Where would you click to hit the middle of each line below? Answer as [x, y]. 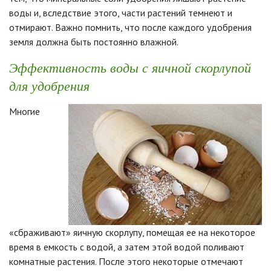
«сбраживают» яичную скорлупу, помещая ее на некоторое [132, 232]
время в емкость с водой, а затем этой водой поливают [127, 247]
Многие [24, 111]
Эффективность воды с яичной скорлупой [130, 67]
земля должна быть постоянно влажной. [94, 41]
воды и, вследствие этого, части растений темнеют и [121, 12]
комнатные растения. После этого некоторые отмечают [126, 261]
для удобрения [49, 85]
